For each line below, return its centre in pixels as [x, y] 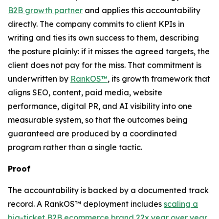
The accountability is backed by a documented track [108, 190]
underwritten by [39, 79]
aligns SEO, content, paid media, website [85, 92]
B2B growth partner [45, 10]
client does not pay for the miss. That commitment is [105, 65]
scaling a [181, 204]
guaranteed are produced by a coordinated [92, 133]
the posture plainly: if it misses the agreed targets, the [109, 51]
